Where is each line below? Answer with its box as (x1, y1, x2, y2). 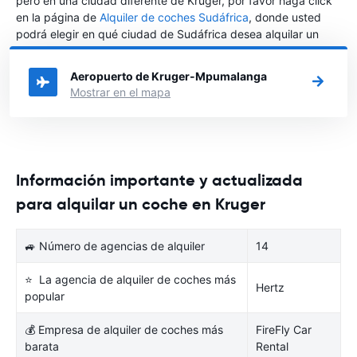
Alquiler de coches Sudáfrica (100, 10, 249, 24)
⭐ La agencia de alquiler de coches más (25, 272, 236, 286)
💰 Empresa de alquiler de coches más (25, 322, 223, 336)
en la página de (16, 10, 100, 24)
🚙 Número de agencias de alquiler (25, 238, 205, 253)
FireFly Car (256, 322, 312, 336)
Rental (256, 339, 288, 353)
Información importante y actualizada (16, 169, 303, 190)
